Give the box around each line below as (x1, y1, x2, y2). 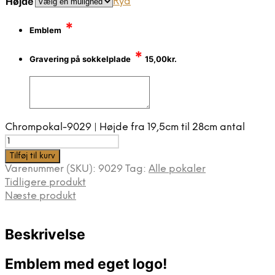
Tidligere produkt (5, 177, 86, 188)
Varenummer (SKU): (5, 164, 98, 175)
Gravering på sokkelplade (29, 53, 131, 64)
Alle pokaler (149, 164, 206, 175)
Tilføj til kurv (10, 152, 55, 161)
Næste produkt (5, 191, 76, 202)
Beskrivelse (5, 226, 85, 244)
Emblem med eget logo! (5, 255, 168, 273)
